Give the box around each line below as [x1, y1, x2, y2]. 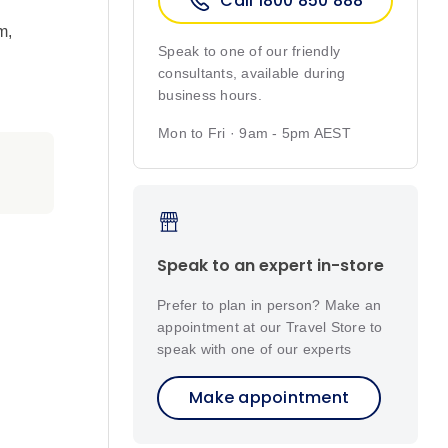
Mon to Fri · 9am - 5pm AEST [158, 125, 351, 142]
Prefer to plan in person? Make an [157, 296, 382, 313]
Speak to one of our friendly [158, 43, 340, 60]
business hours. [158, 87, 262, 104]
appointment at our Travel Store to [157, 318, 383, 335]
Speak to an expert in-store [157, 253, 384, 277]
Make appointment [189, 385, 349, 409]
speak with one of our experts [157, 340, 352, 357]
